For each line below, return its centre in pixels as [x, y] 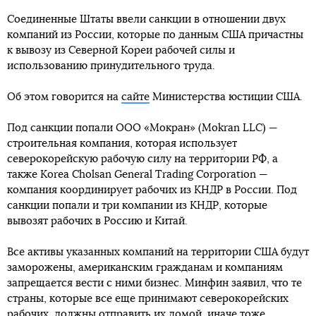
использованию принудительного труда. [111, 66]
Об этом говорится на [64, 97]
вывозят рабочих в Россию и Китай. [97, 221]
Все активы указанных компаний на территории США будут [158, 252]
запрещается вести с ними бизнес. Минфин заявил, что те [154, 283]
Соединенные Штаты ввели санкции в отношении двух [146, 19]
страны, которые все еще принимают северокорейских [148, 299]
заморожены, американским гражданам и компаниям [145, 268]
